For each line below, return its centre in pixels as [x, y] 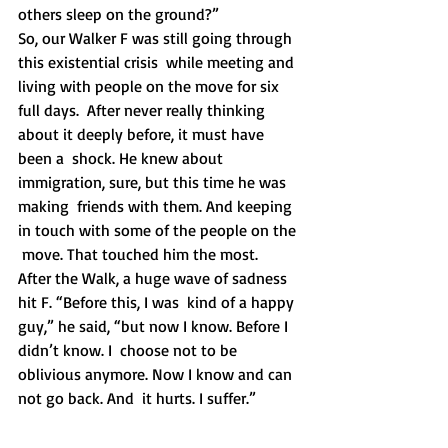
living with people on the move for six [150, 86]
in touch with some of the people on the [159, 230]
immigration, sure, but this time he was [154, 182]
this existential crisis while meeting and [158, 62]
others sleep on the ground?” [118, 14]
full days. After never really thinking [143, 110]
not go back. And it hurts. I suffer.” [137, 398]
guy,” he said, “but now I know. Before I [155, 326]
